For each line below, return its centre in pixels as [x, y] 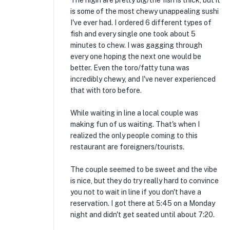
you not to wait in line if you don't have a [136, 192]
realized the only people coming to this [134, 136]
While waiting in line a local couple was [134, 113]
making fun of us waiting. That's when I [135, 124]
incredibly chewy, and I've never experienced [143, 79]
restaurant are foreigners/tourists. [127, 147]
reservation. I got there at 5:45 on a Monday [143, 203]
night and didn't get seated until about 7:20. [142, 215]
